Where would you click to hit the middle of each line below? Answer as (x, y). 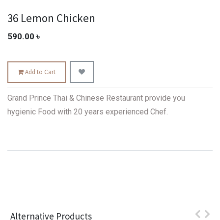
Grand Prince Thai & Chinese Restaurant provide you (96, 98)
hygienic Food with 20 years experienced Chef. (88, 112)
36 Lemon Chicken (51, 18)
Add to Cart (40, 72)
